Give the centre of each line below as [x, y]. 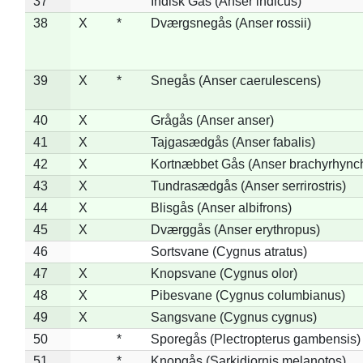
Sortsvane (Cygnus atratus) [228, 251]
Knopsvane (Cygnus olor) [224, 273]
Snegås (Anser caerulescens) [235, 80]
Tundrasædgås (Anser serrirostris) [248, 186]
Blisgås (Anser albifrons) [221, 207]
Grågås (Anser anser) [212, 120]
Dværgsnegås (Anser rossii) [231, 23]
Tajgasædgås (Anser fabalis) [233, 142]
